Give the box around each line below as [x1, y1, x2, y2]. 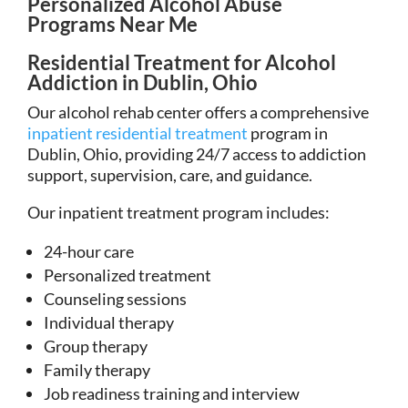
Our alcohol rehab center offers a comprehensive [27, 101, 369, 122]
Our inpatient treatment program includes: [27, 201, 330, 222]
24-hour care [44, 240, 134, 261]
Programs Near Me [27, 11, 198, 36]
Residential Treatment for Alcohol [27, 49, 336, 75]
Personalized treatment [44, 264, 211, 285]
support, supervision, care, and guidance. [27, 164, 315, 185]
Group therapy [44, 335, 148, 356]
